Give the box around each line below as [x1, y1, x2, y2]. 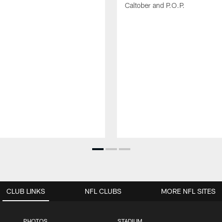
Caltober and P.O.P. [125, 1, 185, 10]
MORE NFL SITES [161, 187, 216, 196]
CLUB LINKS [6, 187, 45, 196]
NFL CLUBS [85, 187, 121, 196]
